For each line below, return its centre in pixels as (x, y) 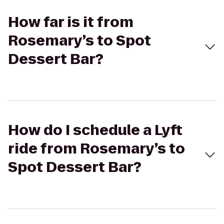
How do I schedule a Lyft (95, 130)
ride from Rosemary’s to (96, 149)
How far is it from (71, 22)
